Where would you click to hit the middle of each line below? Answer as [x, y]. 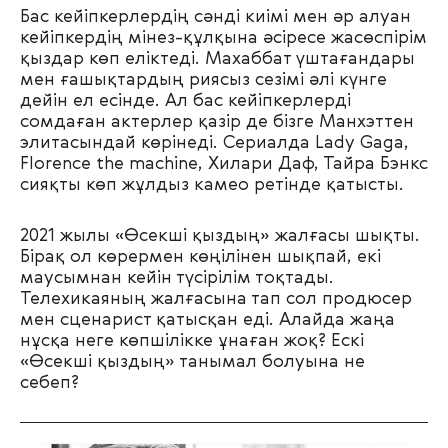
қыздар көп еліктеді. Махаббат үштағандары [217, 59]
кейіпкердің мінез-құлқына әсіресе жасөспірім [223, 38]
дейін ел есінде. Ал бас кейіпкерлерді [185, 101]
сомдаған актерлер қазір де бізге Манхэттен [217, 122]
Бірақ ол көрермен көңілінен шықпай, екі [200, 257]
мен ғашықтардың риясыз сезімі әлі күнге [203, 80]
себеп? [49, 383]
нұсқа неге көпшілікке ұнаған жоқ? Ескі [192, 341]
